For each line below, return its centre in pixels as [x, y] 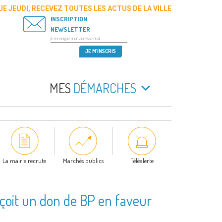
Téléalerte [142, 161]
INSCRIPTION [69, 19]
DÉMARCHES [104, 88]
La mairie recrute [25, 161]
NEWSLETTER [70, 29]
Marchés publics [83, 161]
